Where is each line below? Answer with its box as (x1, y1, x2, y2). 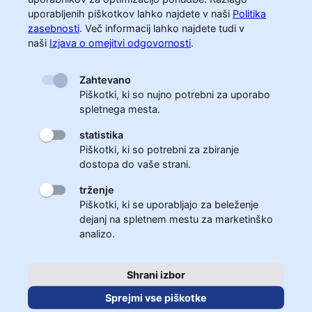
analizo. (79, 228, 115, 240)
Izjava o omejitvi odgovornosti (49, 37, 191, 49)
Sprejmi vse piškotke (105, 292, 207, 304)
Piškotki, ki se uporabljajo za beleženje (79, 198, 258, 210)
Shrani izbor (127, 269, 185, 281)
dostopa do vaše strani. (79, 158, 191, 170)
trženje (79, 184, 114, 196)
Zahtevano (79, 74, 131, 86)
